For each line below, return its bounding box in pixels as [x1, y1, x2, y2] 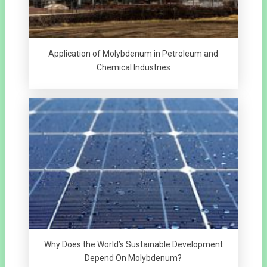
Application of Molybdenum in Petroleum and [48, 48, 219, 58]
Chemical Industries [96, 62, 170, 72]
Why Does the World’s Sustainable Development [44, 239, 223, 249]
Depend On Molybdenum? [85, 253, 182, 263]
